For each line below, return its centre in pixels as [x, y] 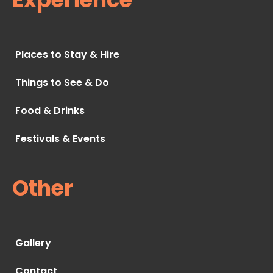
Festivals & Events [60, 139]
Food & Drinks [50, 111]
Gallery [33, 243]
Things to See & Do [62, 83]
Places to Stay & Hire [67, 55]
